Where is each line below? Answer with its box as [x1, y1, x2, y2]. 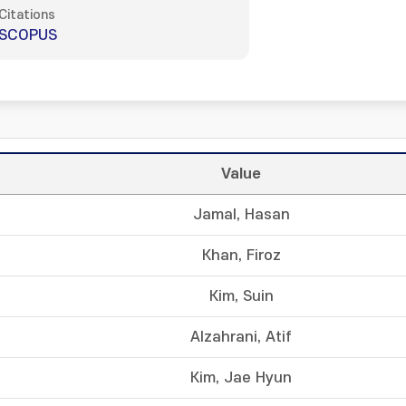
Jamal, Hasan [192, 207, 290, 223]
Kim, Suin [208, 288, 274, 304]
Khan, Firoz [201, 247, 281, 264]
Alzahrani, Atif [190, 329, 292, 345]
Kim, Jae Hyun [190, 370, 292, 386]
